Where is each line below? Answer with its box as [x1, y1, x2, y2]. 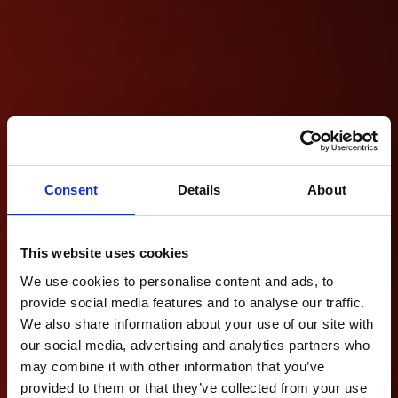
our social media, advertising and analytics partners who [20, 337, 370, 353]
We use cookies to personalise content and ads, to [20, 273, 334, 289]
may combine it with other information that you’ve [20, 358, 325, 374]
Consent [44, 182, 98, 197]
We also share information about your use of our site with [20, 315, 374, 331]
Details [177, 182, 221, 197]
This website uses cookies [20, 245, 189, 260]
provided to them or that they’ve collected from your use [20, 379, 367, 395]
